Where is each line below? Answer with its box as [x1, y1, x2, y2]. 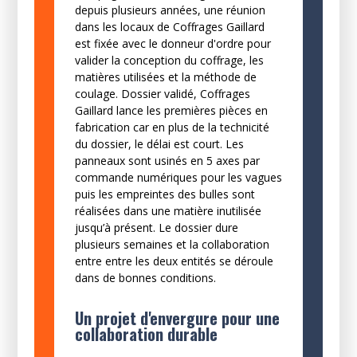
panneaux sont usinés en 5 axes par [74, 152, 260, 168]
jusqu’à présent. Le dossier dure [74, 219, 238, 235]
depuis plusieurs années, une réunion [74, 2, 265, 18]
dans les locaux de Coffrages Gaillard [74, 18, 265, 34]
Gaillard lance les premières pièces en [74, 102, 268, 118]
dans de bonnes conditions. [74, 269, 216, 285]
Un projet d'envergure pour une [74, 305, 280, 330]
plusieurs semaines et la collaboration [74, 236, 269, 252]
